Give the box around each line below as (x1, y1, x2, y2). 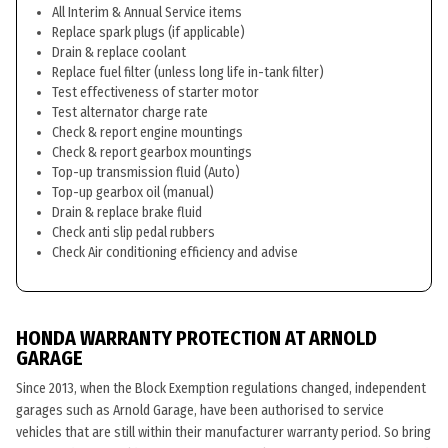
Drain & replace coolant (52, 44, 186, 61)
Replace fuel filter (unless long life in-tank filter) (52, 64, 324, 81)
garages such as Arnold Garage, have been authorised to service (16, 402, 384, 419)
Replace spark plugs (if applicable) (52, 24, 245, 41)
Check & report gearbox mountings (52, 144, 252, 161)
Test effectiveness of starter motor (52, 84, 259, 101)
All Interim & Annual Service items (52, 4, 242, 21)
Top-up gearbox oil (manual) (52, 184, 214, 201)
